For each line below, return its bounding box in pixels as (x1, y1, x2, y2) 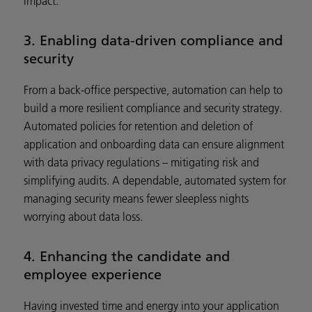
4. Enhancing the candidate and (24, 246, 230, 265)
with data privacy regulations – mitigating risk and (24, 155, 259, 169)
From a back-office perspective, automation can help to (24, 82, 283, 97)
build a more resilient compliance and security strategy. (24, 100, 282, 115)
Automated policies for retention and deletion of (24, 118, 253, 133)
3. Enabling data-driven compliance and (24, 30, 283, 49)
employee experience (24, 264, 162, 283)
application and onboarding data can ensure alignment (24, 136, 284, 151)
